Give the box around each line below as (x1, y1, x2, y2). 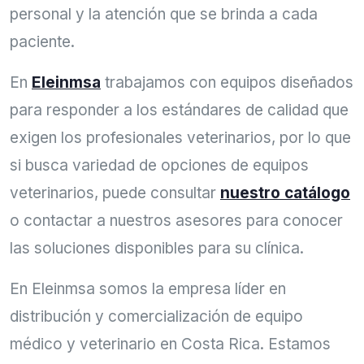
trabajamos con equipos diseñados (105, 72, 353, 92)
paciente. (10, 32, 75, 51)
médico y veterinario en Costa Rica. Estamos (10, 334, 331, 353)
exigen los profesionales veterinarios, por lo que (10, 128, 351, 147)
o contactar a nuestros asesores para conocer (10, 210, 343, 230)
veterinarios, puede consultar (10, 183, 220, 202)
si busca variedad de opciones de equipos (10, 155, 309, 175)
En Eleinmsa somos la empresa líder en (10, 279, 286, 298)
